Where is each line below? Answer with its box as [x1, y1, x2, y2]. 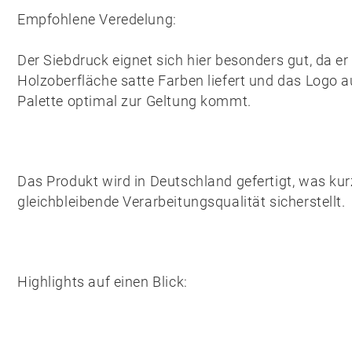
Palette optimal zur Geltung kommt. [17, 93, 251, 109]
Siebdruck [43, 52, 109, 68]
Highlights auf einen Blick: [17, 273, 188, 290]
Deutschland [149, 173, 233, 189]
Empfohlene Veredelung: [17, 11, 177, 27]
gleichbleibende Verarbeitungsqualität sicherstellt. [17, 193, 346, 210]
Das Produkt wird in [17, 173, 150, 189]
